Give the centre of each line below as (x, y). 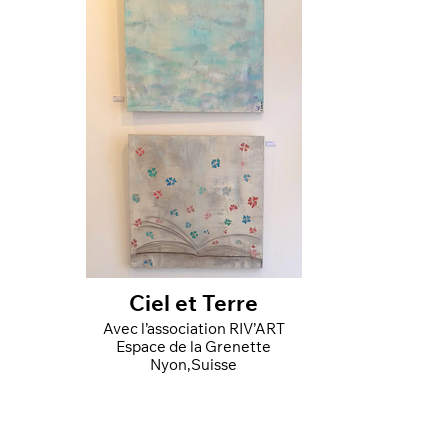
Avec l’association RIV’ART (193, 330)
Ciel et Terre (194, 305)
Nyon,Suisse (194, 366)
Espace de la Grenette (194, 348)
